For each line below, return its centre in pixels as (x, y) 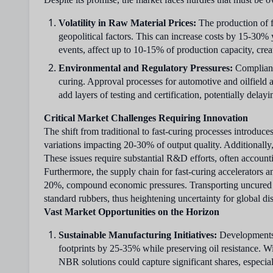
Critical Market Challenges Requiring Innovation (146, 118)
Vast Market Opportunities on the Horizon (132, 212)
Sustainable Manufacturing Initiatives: (138, 235)
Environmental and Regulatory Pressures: (146, 68)
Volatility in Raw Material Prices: (127, 23)
